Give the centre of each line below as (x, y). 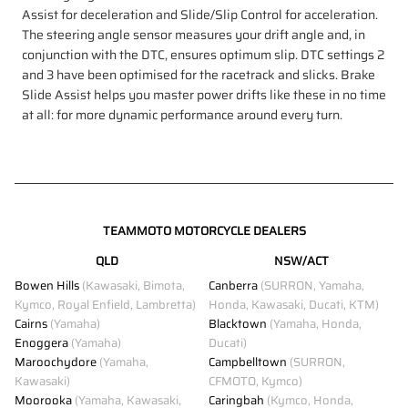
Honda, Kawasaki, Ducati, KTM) (294, 304)
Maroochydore (56, 362)
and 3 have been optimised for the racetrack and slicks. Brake (199, 74)
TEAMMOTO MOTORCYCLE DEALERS (204, 230)
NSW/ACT (301, 260)
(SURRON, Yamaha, (311, 285)
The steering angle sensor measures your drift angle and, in (194, 34)
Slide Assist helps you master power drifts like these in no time (204, 94)
